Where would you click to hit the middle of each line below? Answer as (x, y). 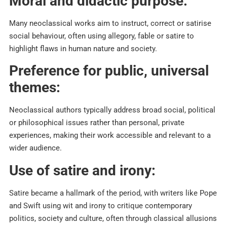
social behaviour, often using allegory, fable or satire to (102, 36)
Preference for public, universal (109, 71)
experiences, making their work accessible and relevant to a (110, 136)
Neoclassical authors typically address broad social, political (112, 110)
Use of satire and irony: (82, 170)
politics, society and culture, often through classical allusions (113, 218)
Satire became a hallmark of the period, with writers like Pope (113, 193)
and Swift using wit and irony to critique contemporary (101, 205)
